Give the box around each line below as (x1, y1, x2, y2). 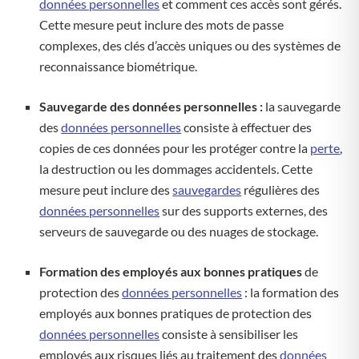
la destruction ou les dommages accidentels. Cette (39, 161, 313, 176)
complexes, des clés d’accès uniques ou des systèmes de (39, 38, 341, 53)
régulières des (241, 182, 321, 197)
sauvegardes (172, 182, 242, 197)
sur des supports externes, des (159, 203, 329, 218)
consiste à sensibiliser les (159, 326, 299, 341)
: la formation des (242, 284, 340, 300)
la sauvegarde (263, 99, 341, 114)
